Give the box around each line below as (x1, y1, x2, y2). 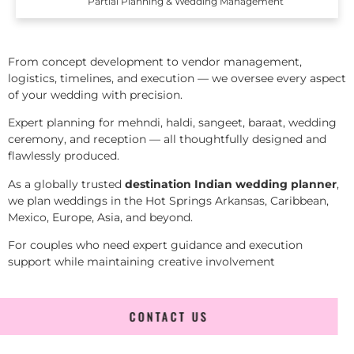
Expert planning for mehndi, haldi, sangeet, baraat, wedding (8, 115, 337, 130)
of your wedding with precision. (8, 88, 183, 103)
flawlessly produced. (8, 149, 119, 164)
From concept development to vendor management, (8, 55, 302, 70)
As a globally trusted (8, 176, 125, 191)
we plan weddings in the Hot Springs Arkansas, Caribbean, (8, 193, 329, 208)
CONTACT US (137, 307, 217, 325)
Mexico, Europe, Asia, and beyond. (8, 209, 193, 224)
